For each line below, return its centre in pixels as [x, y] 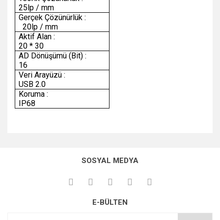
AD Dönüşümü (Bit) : [59, 55]
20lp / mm [39, 27]
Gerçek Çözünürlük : [57, 17]
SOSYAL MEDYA [110, 160]
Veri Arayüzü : [57, 75]
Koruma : [56, 94]
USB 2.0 [32, 84]
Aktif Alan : [60, 36]
